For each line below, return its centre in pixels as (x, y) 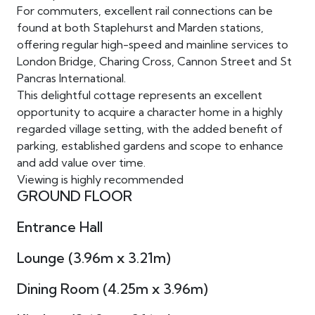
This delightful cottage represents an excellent (139, 95)
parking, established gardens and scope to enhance (150, 146)
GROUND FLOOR (74, 196)
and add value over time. (81, 163)
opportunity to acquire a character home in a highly (149, 112)
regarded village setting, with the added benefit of (149, 129)
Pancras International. (71, 78)
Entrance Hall (59, 227)
